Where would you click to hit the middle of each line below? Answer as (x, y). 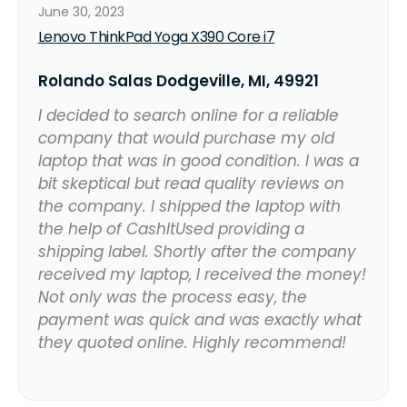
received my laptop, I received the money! (202, 274)
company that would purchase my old (186, 138)
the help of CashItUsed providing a (171, 228)
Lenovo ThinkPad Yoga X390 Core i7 (156, 36)
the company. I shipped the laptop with (189, 206)
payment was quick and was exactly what (199, 319)
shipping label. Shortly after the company (197, 251)
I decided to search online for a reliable (188, 115)
